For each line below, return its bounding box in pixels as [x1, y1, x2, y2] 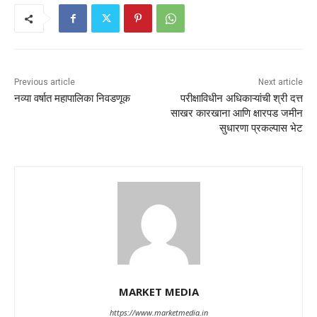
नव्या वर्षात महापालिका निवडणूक [14, 92, 130, 105]
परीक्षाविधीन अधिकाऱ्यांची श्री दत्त [180, 92, 303, 105]
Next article [258, 77, 303, 88]
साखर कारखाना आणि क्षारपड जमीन [170, 107, 303, 120]
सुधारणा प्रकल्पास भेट [219, 122, 303, 135]
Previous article [14, 77, 75, 88]
